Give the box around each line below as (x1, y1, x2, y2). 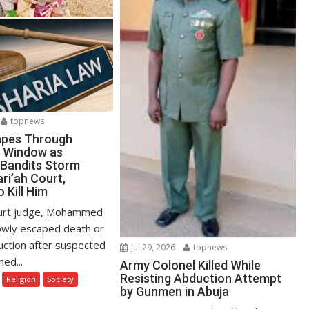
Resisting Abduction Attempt (120, 270, 282, 286)
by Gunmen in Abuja (120, 283, 230, 299)
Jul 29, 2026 (129, 241, 176, 253)
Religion (6, 273, 37, 284)
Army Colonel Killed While (120, 257, 261, 272)
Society (47, 273, 74, 284)
